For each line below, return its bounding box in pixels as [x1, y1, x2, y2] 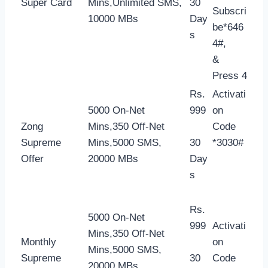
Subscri [212, 5, 246, 17]
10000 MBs [88, 13, 138, 25]
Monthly [21, 236, 56, 248]
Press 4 [212, 69, 247, 81]
